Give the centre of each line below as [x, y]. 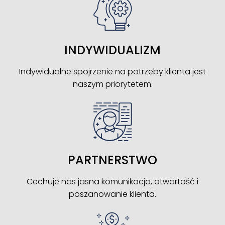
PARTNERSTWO [113, 160]
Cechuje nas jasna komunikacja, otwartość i [113, 181]
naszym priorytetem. [113, 84]
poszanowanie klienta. [113, 194]
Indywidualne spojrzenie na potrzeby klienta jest [113, 71]
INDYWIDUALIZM [113, 50]
